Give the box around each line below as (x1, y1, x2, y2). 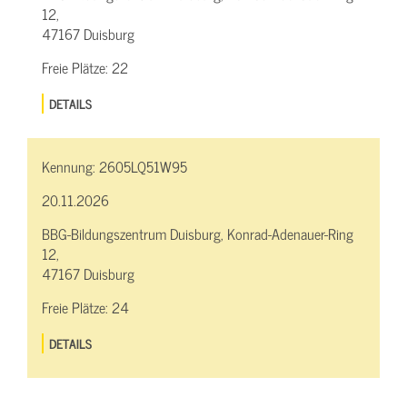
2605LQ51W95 (99, 154, 187, 179)
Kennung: (42, 154, 99, 179)
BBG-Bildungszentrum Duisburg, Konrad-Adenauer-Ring (42, 222, 353, 246)
